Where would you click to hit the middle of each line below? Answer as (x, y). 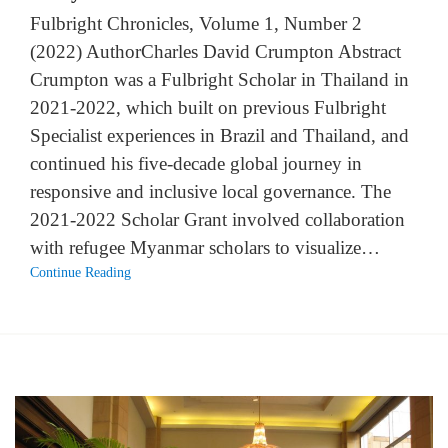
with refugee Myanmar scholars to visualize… (205, 248)
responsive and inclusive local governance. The (210, 192)
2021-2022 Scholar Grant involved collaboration (217, 220)
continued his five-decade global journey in (196, 164)
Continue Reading (80, 273)
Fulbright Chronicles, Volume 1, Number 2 (196, 24)
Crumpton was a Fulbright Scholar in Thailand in (219, 80)
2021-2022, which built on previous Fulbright (208, 108)
